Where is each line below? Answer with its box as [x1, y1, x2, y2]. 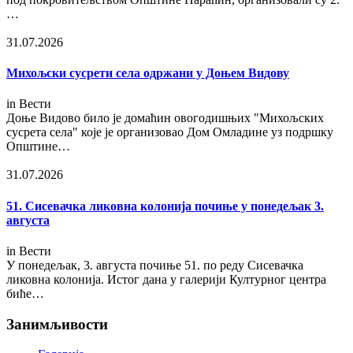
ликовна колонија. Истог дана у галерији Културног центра [6, 272, 326, 286]
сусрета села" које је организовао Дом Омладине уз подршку [6, 125, 333, 139]
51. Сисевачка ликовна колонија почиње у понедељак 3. [6, 199, 324, 213]
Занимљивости [6, 315, 108, 333]
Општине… [6, 139, 70, 154]
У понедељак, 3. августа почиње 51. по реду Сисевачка [6, 258, 303, 272]
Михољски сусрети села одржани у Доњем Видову [6, 66, 289, 80]
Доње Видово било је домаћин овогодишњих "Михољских [6, 111, 324, 125]
